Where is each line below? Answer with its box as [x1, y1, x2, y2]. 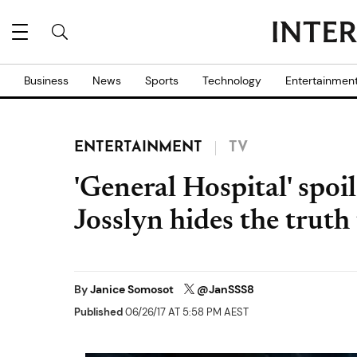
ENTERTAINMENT [74, 140, 202, 155]
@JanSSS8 [197, 282, 254, 296]
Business [24, 73, 69, 88]
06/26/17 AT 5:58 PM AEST [123, 305, 249, 320]
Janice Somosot [90, 282, 176, 296]
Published [74, 305, 123, 320]
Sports [145, 73, 178, 88]
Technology [202, 73, 261, 88]
